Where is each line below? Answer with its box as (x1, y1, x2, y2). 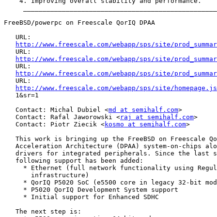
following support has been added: (4, 157, 143, 165)
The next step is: (4, 208, 81, 216)
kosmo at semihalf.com (105, 121, 186, 128)
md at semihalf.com (108, 106, 178, 114)
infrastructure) (4, 171, 89, 179)
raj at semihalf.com (120, 113, 194, 121)
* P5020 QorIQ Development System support (4, 186, 178, 194)
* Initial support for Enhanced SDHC (4, 193, 159, 201)
